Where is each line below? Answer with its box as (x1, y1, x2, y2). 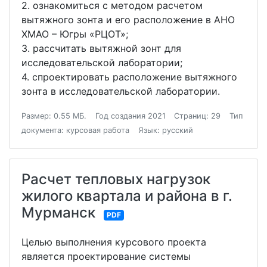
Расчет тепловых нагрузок (21, 170, 210, 188)
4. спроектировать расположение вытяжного (21, 71, 237, 83)
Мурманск (21, 204, 95, 221)
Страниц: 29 (174, 111, 221, 120)
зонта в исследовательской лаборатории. (21, 85, 223, 97)
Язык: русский (138, 126, 193, 135)
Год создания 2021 (95, 111, 166, 120)
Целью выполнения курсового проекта (21, 236, 206, 248)
